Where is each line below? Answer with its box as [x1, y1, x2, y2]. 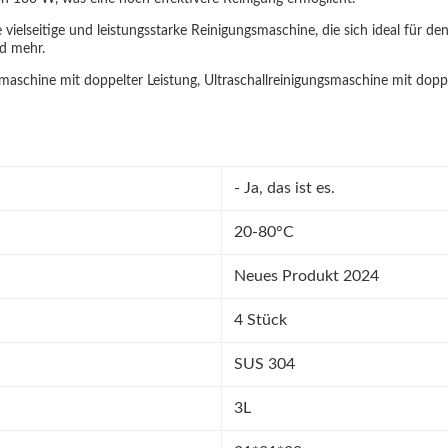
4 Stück [234, 312, 287, 328]
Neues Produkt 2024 [234, 268, 379, 284]
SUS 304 [234, 356, 295, 372]
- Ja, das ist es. [234, 180, 335, 196]
